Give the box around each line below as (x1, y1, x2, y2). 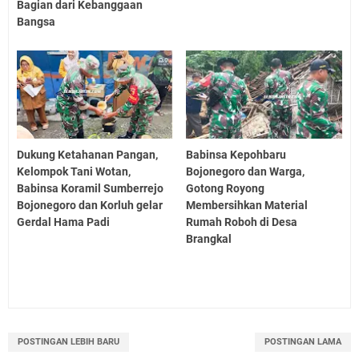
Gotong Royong (186, 181, 265, 195)
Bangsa (17, 15, 55, 29)
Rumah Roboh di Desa (186, 215, 298, 228)
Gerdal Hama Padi (17, 215, 110, 228)
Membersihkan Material (186, 198, 309, 212)
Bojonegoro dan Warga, (186, 164, 305, 178)
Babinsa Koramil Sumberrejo (17, 181, 163, 195)
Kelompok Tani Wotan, (17, 164, 131, 178)
